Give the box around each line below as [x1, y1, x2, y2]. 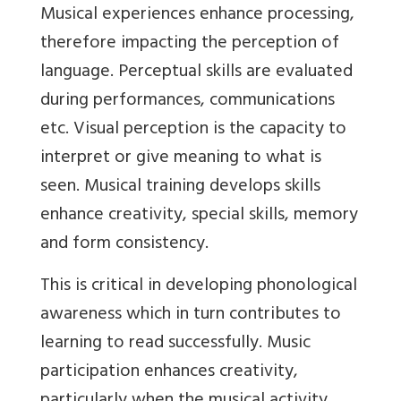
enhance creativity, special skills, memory [40, 200, 358, 234]
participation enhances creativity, [40, 356, 298, 390]
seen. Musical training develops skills [40, 171, 320, 205]
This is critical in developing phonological [40, 270, 357, 304]
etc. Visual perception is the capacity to [40, 114, 346, 148]
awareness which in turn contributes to [40, 299, 341, 333]
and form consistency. [40, 228, 209, 262]
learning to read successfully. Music [40, 328, 311, 362]
